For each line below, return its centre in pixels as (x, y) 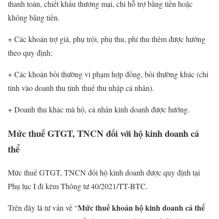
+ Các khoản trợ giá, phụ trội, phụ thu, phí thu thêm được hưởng (107, 39)
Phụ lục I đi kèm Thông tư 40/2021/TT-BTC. (78, 186)
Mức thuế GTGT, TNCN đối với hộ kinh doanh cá (103, 133)
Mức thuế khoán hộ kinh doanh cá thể (141, 208)
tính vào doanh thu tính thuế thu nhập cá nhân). (81, 88)
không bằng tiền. (34, 17)
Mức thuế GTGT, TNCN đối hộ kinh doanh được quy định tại (104, 173)
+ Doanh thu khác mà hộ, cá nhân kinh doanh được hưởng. (99, 109)
